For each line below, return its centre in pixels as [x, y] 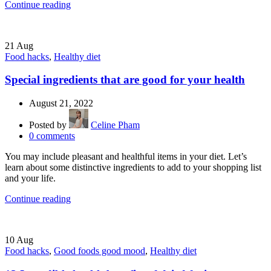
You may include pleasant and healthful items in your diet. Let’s [126, 157]
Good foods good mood [100, 251]
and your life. [30, 178]
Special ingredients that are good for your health [125, 80]
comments [56, 136]
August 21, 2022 [61, 103]
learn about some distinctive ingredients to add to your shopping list [133, 168]
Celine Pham [115, 125]
